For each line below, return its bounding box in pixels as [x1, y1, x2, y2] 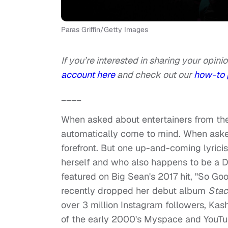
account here [61, 69, 117, 81]
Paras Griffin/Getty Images [61, 25, 148, 35]
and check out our [117, 69, 194, 81]
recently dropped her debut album [61, 185, 208, 197]
